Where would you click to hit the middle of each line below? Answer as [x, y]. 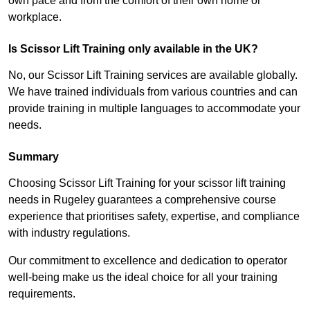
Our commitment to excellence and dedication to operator [148, 261]
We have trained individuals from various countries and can [153, 92]
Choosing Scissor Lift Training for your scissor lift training [147, 183]
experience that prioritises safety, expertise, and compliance [154, 217]
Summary [34, 157]
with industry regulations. [69, 233]
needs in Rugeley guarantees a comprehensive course [142, 200]
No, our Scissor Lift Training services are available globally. [153, 75]
